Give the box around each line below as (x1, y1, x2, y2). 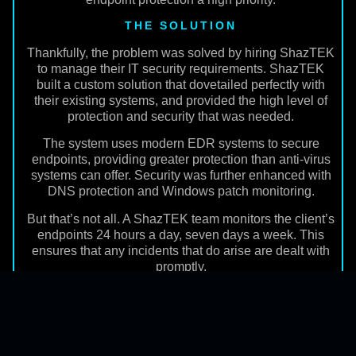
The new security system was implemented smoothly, (32, 313, 330, 327)
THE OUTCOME (126, 286, 235, 300)
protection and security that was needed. (68, 110, 294, 123)
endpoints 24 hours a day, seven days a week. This (37, 227, 324, 242)
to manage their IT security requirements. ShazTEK (37, 62, 324, 75)
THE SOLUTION (125, 19, 237, 32)
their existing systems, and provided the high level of (34, 94, 327, 107)
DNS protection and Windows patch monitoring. (47, 184, 315, 199)
